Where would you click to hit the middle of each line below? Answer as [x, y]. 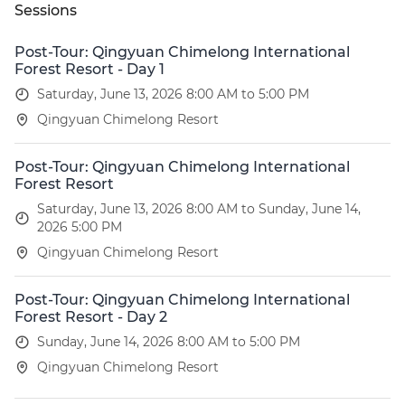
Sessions [46, 10]
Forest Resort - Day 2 [91, 317]
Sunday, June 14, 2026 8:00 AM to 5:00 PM [169, 342]
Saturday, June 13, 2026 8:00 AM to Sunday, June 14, [199, 209]
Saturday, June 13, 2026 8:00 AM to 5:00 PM [173, 94]
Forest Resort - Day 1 [89, 69]
